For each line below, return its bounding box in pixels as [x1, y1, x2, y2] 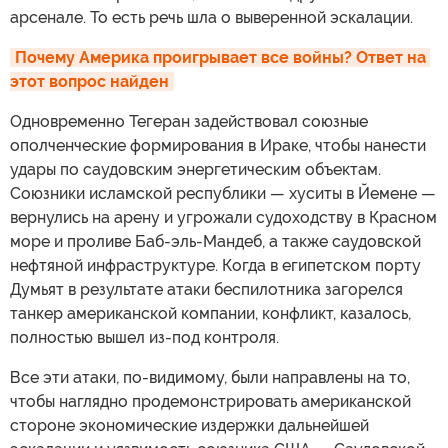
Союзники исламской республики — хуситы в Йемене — [10, 183, 436, 203]
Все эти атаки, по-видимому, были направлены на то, [10, 367, 410, 387]
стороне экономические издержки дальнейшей [10, 415, 369, 435]
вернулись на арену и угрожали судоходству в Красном [10, 207, 437, 227]
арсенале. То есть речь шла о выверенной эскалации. [10, 7, 413, 27]
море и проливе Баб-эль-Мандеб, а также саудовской [10, 231, 421, 251]
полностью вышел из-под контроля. [10, 327, 279, 347]
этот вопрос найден [10, 71, 169, 91]
